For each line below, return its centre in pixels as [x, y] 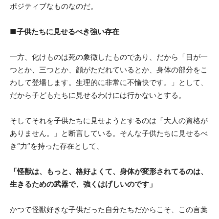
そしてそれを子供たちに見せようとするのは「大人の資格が [109, 120]
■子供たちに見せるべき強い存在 [65, 31]
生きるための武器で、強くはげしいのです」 [83, 184]
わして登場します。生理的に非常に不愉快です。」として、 [109, 82]
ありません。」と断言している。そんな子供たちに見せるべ [109, 133]
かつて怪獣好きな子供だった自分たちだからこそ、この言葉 [109, 209]
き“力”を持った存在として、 [57, 146]
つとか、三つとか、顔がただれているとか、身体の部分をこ [109, 69]
